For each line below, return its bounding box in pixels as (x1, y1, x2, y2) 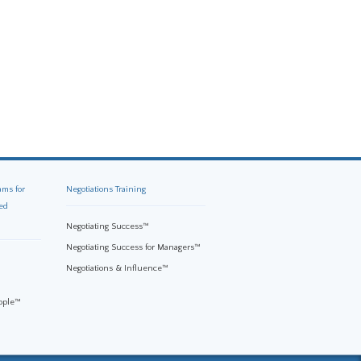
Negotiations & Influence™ (65, 263, 168, 273)
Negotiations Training (65, 185, 146, 194)
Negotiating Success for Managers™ (65, 243, 201, 252)
